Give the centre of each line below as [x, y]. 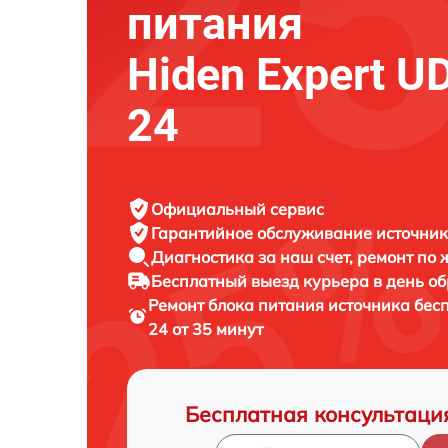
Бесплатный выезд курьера [262, 280]
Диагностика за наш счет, [254, 256]
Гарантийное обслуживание [263, 232]
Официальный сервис [237, 208]
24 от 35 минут [205, 328]
